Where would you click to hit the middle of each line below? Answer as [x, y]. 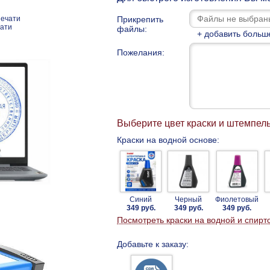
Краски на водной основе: [168, 140]
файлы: [132, 29]
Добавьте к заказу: [153, 244]
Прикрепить [140, 19]
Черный [188, 199]
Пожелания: [141, 52]
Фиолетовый [237, 199]
